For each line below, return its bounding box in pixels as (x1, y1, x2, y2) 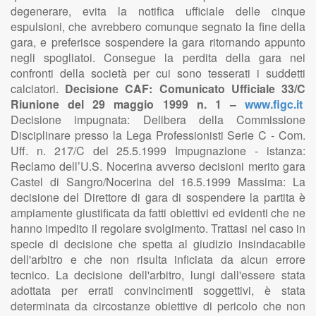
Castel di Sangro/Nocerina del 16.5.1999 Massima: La (11, 174, 305, 190)
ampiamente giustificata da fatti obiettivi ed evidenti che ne (11, 205, 305, 221)
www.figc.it (245, 96, 303, 112)
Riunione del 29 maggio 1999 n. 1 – (11, 96, 245, 112)
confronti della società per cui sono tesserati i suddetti (11, 65, 305, 81)
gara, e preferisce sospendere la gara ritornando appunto (11, 34, 305, 50)
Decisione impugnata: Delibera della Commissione (11, 111, 305, 128)
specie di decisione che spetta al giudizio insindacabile (11, 236, 305, 252)
